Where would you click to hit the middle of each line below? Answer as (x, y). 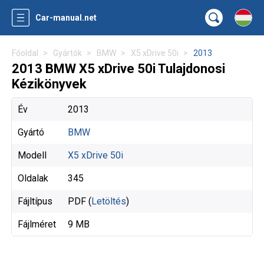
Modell (32, 155)
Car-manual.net (66, 18)
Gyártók (67, 53)
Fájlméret (37, 224)
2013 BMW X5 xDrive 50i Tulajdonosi (118, 69)
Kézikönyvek (49, 84)
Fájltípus (35, 201)
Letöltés (109, 201)
